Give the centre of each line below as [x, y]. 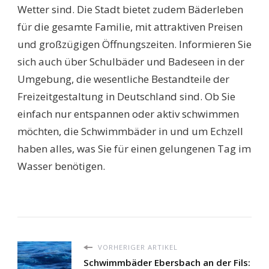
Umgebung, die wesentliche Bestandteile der [123, 79]
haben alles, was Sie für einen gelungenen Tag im [134, 149]
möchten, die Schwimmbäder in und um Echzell [130, 131]
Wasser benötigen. [61, 166]
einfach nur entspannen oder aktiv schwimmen [128, 114]
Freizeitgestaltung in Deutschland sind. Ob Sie [126, 97]
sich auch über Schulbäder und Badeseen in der [131, 62]
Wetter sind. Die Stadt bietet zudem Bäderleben [130, 10]
